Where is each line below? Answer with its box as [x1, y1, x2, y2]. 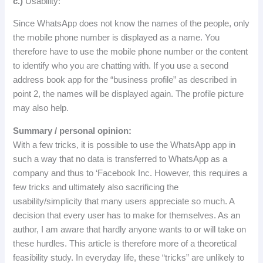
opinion [97, 126, 129, 136]
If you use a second [153, 61, 229, 71]
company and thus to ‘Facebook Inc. [13, 168, 155, 178]
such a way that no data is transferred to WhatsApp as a [13, 154, 228, 164]
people [204, 19, 230, 29]
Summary [13, 126, 53, 136]
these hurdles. [13, 239, 70, 249]
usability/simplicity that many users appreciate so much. [13, 197, 230, 207]
